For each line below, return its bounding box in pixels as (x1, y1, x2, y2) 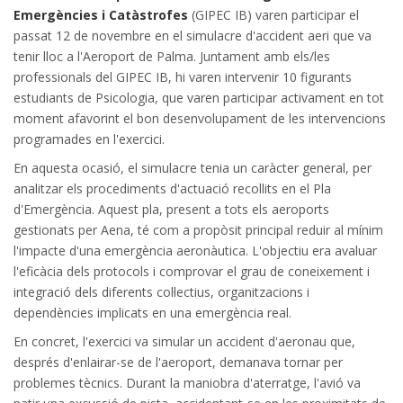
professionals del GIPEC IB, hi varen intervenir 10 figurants (13, 67, 352, 85)
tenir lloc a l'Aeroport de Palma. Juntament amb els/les (13, 47, 330, 65)
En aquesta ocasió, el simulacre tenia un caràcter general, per (13, 158, 372, 176)
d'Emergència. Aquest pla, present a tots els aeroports (13, 200, 329, 218)
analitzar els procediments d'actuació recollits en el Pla (13, 179, 331, 197)
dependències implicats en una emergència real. (13, 303, 291, 321)
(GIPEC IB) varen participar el (188, 5, 359, 23)
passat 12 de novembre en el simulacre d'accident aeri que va (13, 26, 372, 44)
